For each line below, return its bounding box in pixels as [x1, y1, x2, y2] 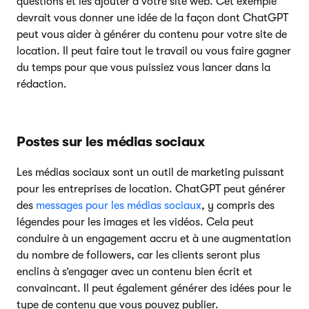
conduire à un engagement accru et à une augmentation [17, 232, 291, 245]
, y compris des [201, 199, 275, 212]
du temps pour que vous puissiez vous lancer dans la [17, 61, 270, 74]
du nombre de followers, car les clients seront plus [17, 248, 260, 261]
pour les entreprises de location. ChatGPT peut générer [17, 182, 286, 195]
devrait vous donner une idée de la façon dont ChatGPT [17, 11, 288, 24]
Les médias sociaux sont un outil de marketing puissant [17, 166, 284, 179]
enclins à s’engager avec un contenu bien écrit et [17, 265, 252, 278]
